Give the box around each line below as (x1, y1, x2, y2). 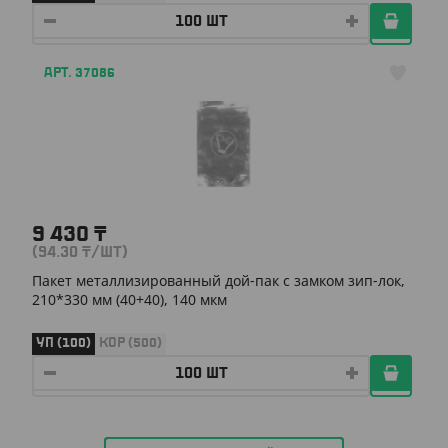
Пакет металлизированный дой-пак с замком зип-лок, (32, 270, 405, 290)
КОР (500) (99, 337, 162, 349)
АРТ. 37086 (44, 66, 115, 79)
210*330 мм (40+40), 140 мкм (32, 289, 227, 309)
